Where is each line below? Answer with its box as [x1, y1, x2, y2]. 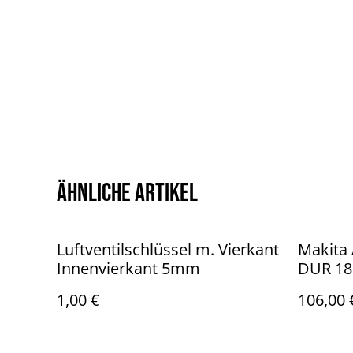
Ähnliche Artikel [57, 178, 198, 209]
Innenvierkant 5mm [57, 258, 200, 279]
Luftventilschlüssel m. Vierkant [57, 239, 279, 260]
